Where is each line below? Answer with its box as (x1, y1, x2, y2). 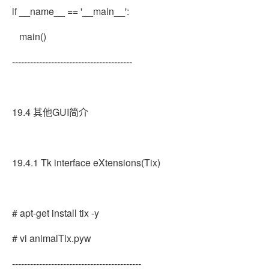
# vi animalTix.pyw (12, 231, 91, 245)
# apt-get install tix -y (12, 206, 99, 220)
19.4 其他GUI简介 (12, 105, 88, 119)
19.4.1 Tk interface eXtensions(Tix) (12, 156, 160, 169)
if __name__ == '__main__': (12, 4, 129, 18)
